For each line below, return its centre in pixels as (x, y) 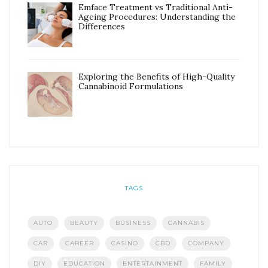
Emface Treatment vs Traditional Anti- (156, 7)
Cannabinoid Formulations (131, 86)
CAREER (79, 243)
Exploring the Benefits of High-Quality (156, 77)
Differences (102, 27)
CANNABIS (186, 223)
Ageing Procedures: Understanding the (157, 17)
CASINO (124, 243)
